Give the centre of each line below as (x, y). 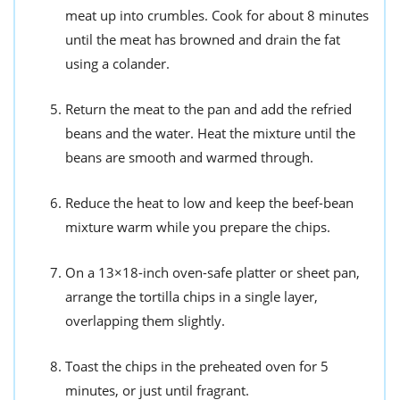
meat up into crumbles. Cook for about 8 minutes (217, 16)
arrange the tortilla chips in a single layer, (192, 297)
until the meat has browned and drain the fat (203, 40)
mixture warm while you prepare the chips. (198, 227)
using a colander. (117, 64)
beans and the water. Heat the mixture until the (210, 133)
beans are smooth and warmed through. (189, 158)
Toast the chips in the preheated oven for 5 (197, 367)
